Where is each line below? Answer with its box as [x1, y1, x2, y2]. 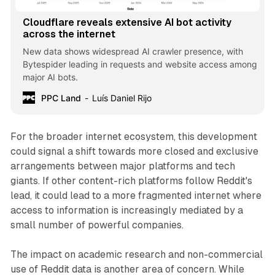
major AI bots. [22, 71, 78, 82]
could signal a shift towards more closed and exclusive [10, 145, 258, 157]
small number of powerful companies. [10, 219, 184, 231]
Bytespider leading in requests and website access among [22, 58, 257, 69]
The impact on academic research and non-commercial [10, 248, 263, 260]
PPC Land [41, 92, 81, 103]
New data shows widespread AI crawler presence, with [22, 45, 243, 56]
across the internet [22, 28, 115, 40]
